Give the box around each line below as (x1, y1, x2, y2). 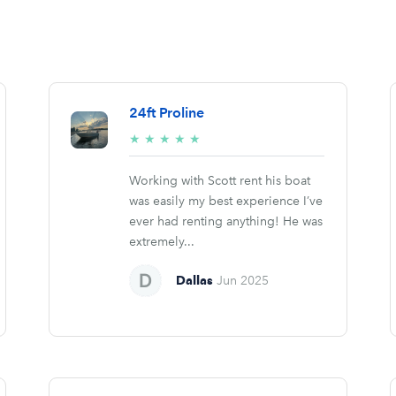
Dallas (176, 273, 214, 288)
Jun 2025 (217, 273, 270, 289)
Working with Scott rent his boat (129, 173, 311, 189)
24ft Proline (129, 104, 205, 122)
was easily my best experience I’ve (129, 194, 324, 209)
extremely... (129, 234, 195, 250)
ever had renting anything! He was (129, 214, 324, 230)
